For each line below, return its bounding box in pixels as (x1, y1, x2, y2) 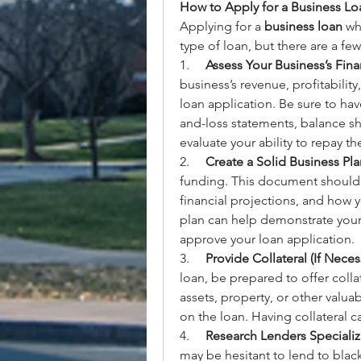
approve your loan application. (180, 231, 355, 247)
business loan (264, 19, 342, 34)
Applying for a (180, 19, 264, 34)
